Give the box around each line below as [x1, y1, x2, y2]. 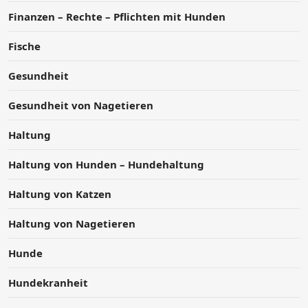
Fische [8, 39, 41, 54]
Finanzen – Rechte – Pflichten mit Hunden [8, 10, 225, 24]
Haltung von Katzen [8, 187, 111, 201]
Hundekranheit [8, 276, 88, 290]
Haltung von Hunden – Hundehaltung [8, 157, 204, 172]
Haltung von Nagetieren [8, 217, 135, 231]
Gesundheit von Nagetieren [8, 98, 153, 113]
